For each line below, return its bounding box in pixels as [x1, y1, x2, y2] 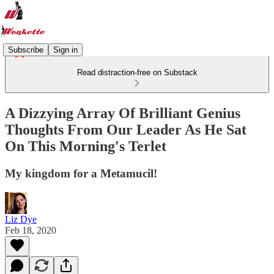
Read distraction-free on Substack [76, 68, 198, 77]
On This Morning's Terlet [5, 138, 166, 154]
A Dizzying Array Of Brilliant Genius [5, 105, 240, 121]
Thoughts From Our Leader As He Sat [5, 121, 246, 138]
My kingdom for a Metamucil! [5, 166, 157, 180]
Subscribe [8, 45, 43, 54]
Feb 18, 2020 [5, 224, 56, 235]
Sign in [53, 45, 78, 54]
